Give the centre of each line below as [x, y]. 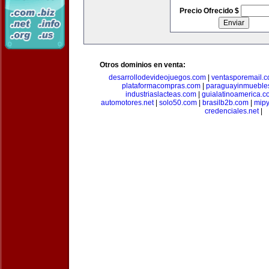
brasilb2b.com [225, 103]
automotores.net [127, 103]
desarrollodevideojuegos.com [157, 77]
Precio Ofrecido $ [210, 11]
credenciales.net [232, 111]
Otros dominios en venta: [143, 65]
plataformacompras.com [161, 86]
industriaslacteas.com [161, 94]
